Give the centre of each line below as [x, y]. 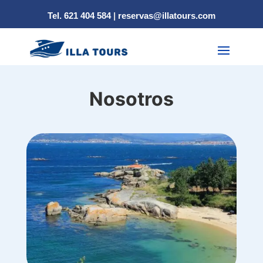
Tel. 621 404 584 [79, 16]
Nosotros [131, 99]
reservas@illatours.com [167, 16]
